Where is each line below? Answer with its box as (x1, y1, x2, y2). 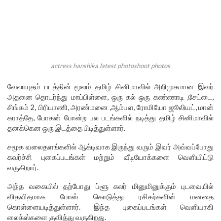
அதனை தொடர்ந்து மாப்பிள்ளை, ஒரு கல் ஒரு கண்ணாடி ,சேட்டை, (7, 92, 214, 102)
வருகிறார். (7, 163, 38, 172)
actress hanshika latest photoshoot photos (51, 62, 170, 70)
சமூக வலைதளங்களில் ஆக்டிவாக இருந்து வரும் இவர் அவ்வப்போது (7, 142, 214, 151)
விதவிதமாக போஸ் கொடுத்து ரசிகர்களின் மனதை (7, 192, 214, 201)
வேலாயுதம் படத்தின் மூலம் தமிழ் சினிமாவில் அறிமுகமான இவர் (7, 82, 214, 91)
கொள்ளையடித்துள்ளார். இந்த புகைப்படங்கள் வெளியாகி (7, 202, 214, 212)
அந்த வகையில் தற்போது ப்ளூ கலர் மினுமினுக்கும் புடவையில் (7, 182, 214, 191)
